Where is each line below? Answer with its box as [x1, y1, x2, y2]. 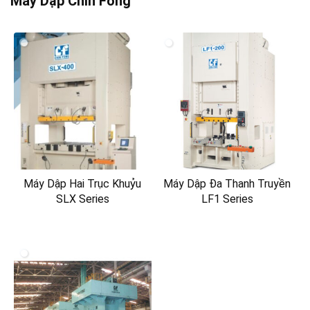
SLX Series [55, 192, 109, 206]
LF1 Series [201, 192, 253, 206]
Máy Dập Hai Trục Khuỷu [24, 177, 142, 191]
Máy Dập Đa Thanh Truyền [163, 177, 291, 191]
